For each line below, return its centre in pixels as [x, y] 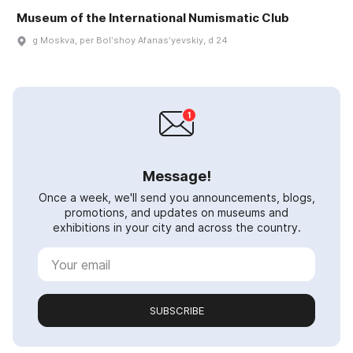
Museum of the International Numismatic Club [153, 18]
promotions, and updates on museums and [176, 213]
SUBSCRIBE [176, 311]
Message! [176, 176]
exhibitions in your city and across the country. [176, 228]
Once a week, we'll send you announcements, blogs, [176, 198]
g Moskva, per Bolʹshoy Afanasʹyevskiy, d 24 [130, 41]
